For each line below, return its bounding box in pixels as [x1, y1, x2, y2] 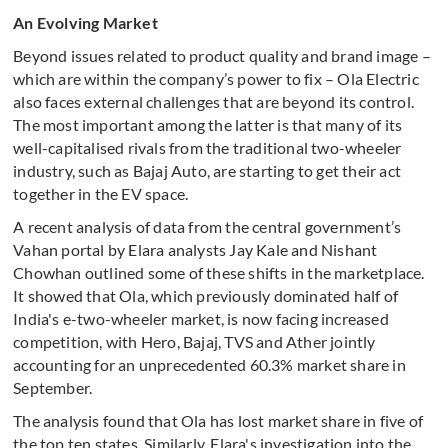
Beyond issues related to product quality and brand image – [13, 46, 431, 66]
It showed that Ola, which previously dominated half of [13, 286, 399, 306]
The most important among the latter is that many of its [13, 115, 403, 135]
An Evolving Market [13, 13, 158, 33]
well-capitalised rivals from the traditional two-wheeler [13, 138, 402, 158]
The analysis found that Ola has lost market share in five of [13, 411, 424, 431]
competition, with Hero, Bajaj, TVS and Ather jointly [13, 332, 376, 352]
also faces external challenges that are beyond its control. [13, 92, 415, 112]
